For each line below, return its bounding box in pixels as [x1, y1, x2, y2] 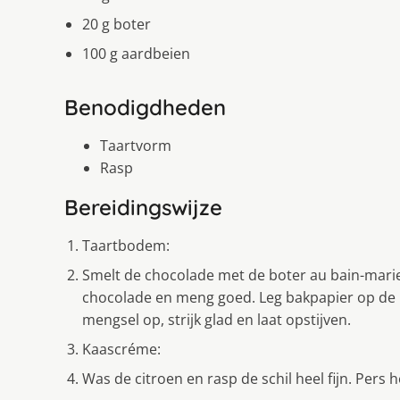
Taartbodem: [82, 235, 170, 255]
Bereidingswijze [64, 193, 222, 221]
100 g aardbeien [82, 43, 190, 63]
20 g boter [82, 13, 151, 34]
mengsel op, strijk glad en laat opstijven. [82, 309, 351, 329]
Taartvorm [100, 135, 171, 155]
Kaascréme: [82, 338, 161, 359]
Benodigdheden [64, 93, 226, 121]
